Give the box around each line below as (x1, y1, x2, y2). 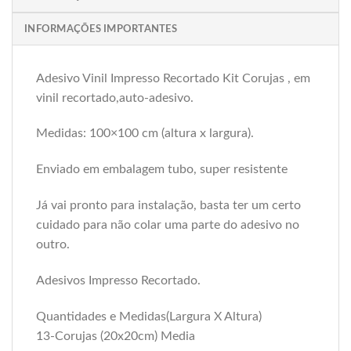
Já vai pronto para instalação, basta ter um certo (36, 198, 301, 212)
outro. (36, 237, 70, 251)
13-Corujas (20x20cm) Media (36, 329, 195, 342)
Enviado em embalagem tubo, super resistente (36, 163, 288, 176)
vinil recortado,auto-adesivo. (36, 91, 194, 104)
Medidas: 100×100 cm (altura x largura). (36, 127, 254, 140)
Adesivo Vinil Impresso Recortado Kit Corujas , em (36, 71, 310, 85)
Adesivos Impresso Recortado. (36, 273, 201, 287)
